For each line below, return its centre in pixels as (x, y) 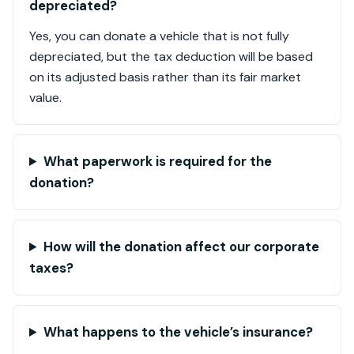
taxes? (51, 268)
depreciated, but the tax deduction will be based (171, 56)
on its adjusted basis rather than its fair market (165, 77)
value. (45, 98)
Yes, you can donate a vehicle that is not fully (159, 36)
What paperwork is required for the (157, 161)
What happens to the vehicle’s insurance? (178, 332)
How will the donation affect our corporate (181, 247)
